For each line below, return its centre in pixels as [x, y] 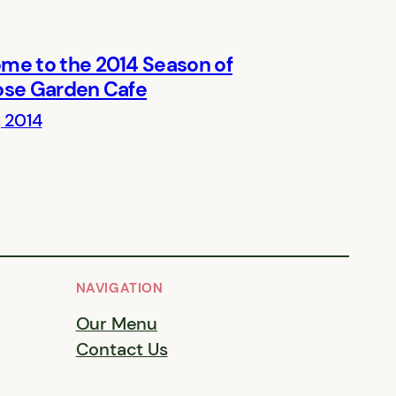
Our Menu [117, 324]
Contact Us [122, 349]
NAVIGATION [119, 288]
